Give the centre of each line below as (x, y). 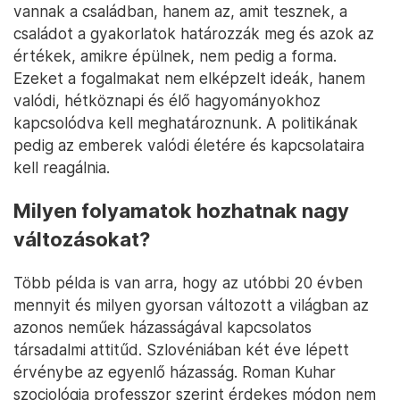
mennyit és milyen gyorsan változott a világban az (191, 305)
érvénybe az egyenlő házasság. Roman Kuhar (175, 372)
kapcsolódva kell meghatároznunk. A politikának (186, 123)
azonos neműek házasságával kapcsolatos (162, 328)
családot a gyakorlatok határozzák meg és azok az (194, 34)
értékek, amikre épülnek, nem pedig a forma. (175, 56)
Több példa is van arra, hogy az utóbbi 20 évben (188, 283)
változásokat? (82, 240)
